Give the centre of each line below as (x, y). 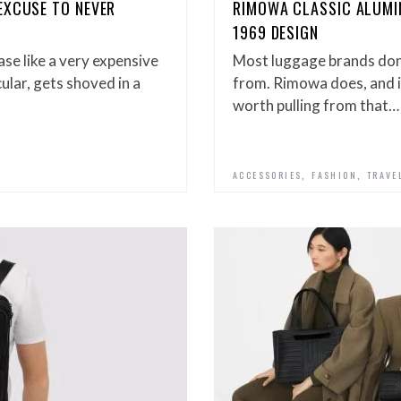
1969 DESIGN (276, 32)
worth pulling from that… (316, 105)
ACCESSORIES (268, 175)
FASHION (335, 175)
